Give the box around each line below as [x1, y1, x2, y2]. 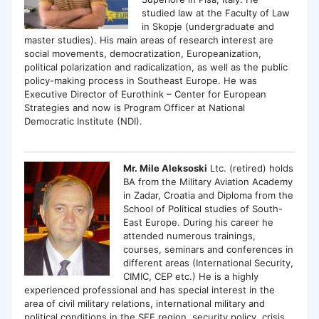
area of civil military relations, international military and [23, 298, 265, 310]
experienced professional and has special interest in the [23, 284, 275, 296]
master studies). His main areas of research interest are [23, 33, 273, 46]
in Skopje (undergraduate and [142, 20, 275, 32]
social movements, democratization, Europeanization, [23, 47, 261, 59]
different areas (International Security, [123, 257, 294, 269]
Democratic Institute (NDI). [23, 115, 142, 127]
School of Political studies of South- [123, 203, 283, 215]
